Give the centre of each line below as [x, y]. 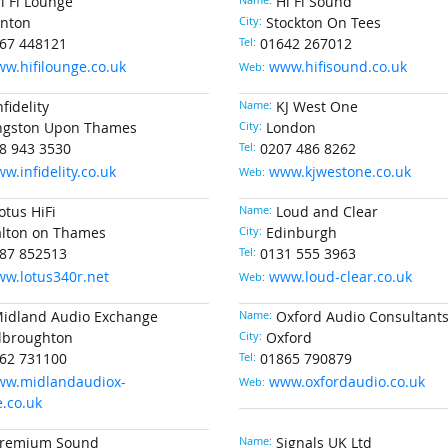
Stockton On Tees [323, 23]
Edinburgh [301, 233]
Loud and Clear [326, 212]
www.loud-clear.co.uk [340, 277]
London [290, 128]
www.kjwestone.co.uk [339, 172]
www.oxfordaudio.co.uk [346, 382]
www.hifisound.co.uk [337, 67]
